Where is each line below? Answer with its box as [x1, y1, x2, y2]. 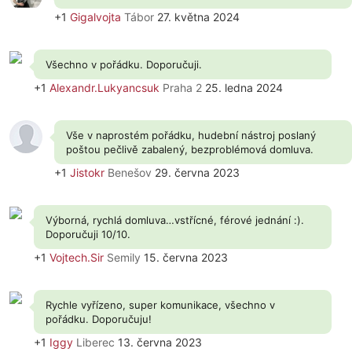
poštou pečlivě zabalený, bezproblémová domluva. [66, 143, 313, 156]
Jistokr [70, 166, 104, 179]
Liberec [76, 335, 115, 349]
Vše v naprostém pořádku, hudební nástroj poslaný [66, 129, 316, 141]
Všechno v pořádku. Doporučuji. [46, 58, 202, 71]
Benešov [108, 166, 152, 179]
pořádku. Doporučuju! [46, 313, 152, 325]
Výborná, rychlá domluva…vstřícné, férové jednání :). [46, 214, 304, 226]
